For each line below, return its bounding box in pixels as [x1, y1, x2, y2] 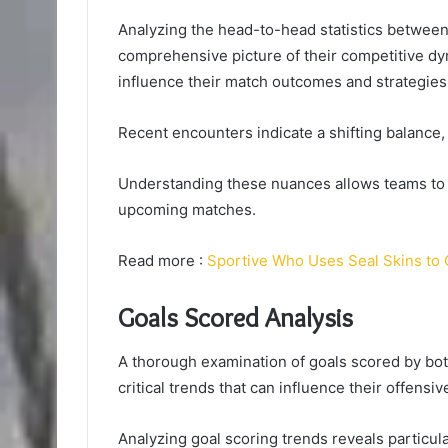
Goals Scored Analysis [118, 300, 353, 334]
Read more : [118, 250, 203, 270]
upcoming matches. [118, 199, 256, 219]
